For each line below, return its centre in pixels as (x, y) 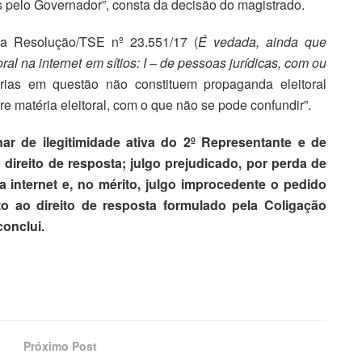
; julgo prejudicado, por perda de (224, 163)
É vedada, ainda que (262, 42)
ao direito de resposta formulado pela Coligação (171, 205)
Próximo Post (60, 346)
